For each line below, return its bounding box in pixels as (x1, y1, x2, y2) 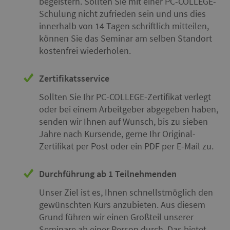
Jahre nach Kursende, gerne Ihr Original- (39, 128, 196, 140)
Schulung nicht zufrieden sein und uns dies (39, 8, 206, 20)
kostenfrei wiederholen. (39, 45, 131, 56)
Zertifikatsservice (39, 72, 109, 84)
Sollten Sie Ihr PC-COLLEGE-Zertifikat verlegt (39, 91, 211, 103)
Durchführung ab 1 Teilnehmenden (39, 168, 177, 180)
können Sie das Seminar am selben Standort (39, 32, 212, 44)
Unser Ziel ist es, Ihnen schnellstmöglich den (39, 186, 213, 198)
